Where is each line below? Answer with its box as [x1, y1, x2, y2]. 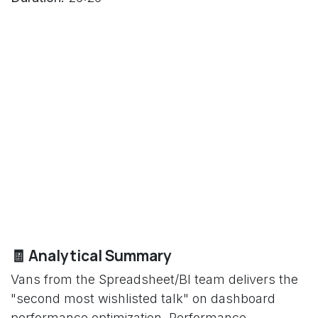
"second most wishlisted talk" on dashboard [11, 291, 275, 306]
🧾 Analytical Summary [11, 246, 172, 265]
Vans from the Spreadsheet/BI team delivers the [11, 272, 298, 287]
